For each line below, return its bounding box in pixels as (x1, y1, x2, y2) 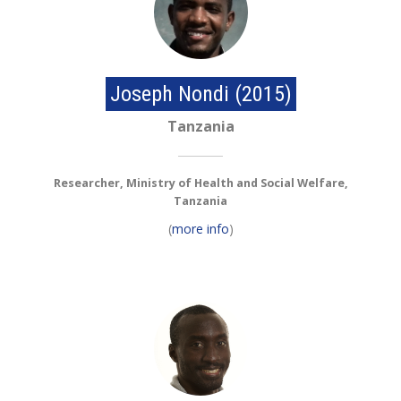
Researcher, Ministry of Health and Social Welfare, (53, 175, 348, 192)
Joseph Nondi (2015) (109, 81, 292, 107)
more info (171, 220, 229, 238)
